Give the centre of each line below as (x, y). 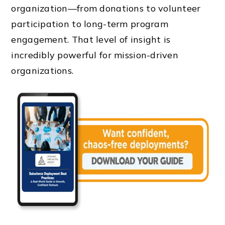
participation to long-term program (90, 24)
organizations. (42, 71)
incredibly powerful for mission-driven (95, 55)
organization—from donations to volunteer (106, 9)
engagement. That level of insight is (91, 40)
